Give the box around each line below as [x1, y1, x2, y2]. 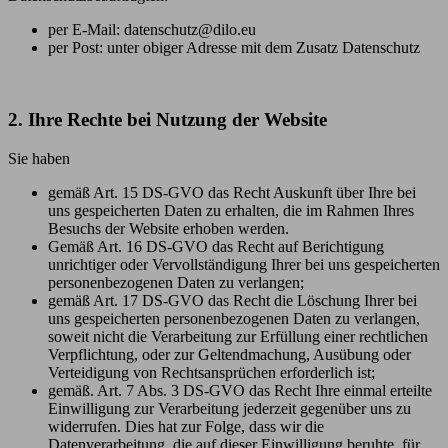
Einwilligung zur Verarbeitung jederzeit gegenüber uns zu [48, 400, 411, 418]
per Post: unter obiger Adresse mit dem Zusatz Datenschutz [48, 38, 420, 56]
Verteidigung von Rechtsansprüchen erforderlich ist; [48, 364, 375, 382]
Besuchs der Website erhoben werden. [48, 220, 289, 238]
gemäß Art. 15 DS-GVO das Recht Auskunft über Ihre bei [48, 184, 416, 202]
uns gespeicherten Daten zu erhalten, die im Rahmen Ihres [48, 202, 414, 220]
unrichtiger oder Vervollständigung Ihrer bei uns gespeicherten [48, 256, 440, 274]
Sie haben [8, 150, 70, 168]
